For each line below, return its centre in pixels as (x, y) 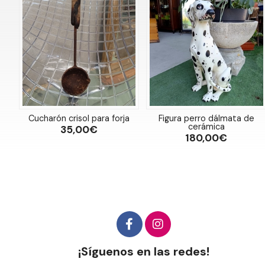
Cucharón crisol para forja (79, 118)
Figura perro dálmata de (206, 118)
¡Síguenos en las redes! (143, 251)
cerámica (206, 126)
